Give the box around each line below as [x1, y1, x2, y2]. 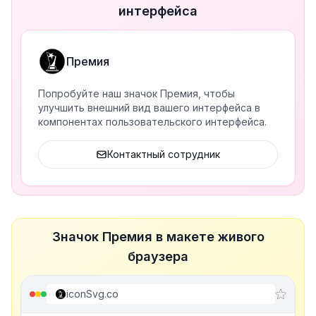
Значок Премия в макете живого [51, 229, 265, 244]
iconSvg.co [66, 288, 119, 300]
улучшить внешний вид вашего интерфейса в [38, 102, 260, 114]
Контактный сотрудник [107, 148, 220, 160]
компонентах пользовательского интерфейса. [38, 116, 267, 128]
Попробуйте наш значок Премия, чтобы [38, 87, 235, 99]
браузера [128, 249, 188, 264]
